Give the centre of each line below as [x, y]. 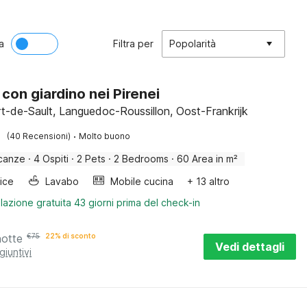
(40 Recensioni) [39, 136]
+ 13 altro [209, 181]
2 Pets [91, 159]
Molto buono [105, 136]
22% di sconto [71, 236]
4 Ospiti [51, 159]
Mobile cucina [142, 181]
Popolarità [193, 44]
